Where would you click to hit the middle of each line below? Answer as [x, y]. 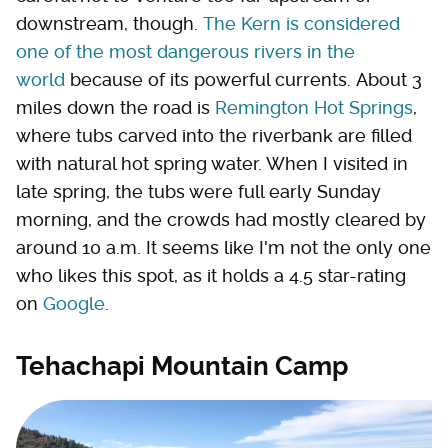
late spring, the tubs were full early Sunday [198, 192]
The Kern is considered [301, 24]
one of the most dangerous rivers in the [185, 52]
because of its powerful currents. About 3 [243, 80]
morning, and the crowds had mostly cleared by [221, 220]
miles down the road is [115, 108]
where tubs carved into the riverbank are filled [214, 136]
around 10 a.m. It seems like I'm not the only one [223, 248]
